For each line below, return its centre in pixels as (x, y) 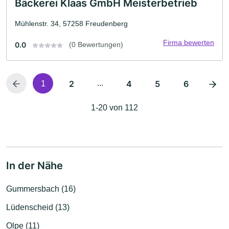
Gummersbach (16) (41, 189)
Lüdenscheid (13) (38, 207)
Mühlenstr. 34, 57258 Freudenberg (71, 24)
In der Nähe (35, 166)
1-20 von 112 (114, 108)
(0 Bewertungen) (96, 44)
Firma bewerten (189, 42)
